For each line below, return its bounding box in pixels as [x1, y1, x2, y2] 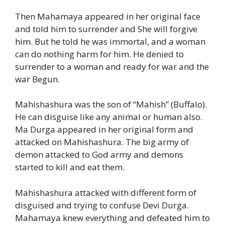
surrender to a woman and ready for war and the [15, 60, 209, 72]
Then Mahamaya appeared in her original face [15, 10, 200, 22]
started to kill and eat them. [15, 161, 125, 173]
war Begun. [15, 73, 60, 85]
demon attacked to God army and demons [15, 149, 183, 161]
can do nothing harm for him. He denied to [15, 48, 184, 60]
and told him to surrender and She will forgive [15, 23, 197, 35]
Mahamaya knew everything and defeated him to [15, 211, 210, 223]
